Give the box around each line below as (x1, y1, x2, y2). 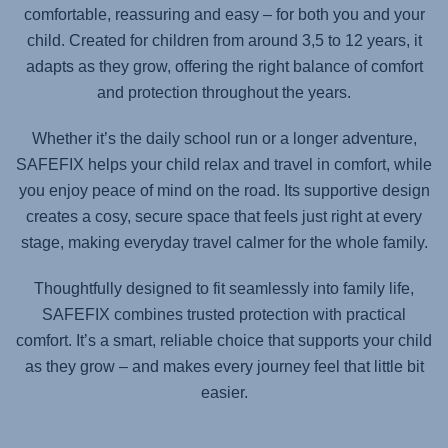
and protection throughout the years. (97, 84, 351, 101)
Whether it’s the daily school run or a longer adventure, (31, 130, 417, 147)
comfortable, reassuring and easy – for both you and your (23, 6, 425, 23)
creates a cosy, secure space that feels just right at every (26, 208, 422, 225)
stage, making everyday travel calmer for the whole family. (20, 234, 428, 251)
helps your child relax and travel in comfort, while (88, 156, 432, 173)
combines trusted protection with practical (114, 306, 406, 323)
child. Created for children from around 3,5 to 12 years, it (26, 32, 422, 49)
